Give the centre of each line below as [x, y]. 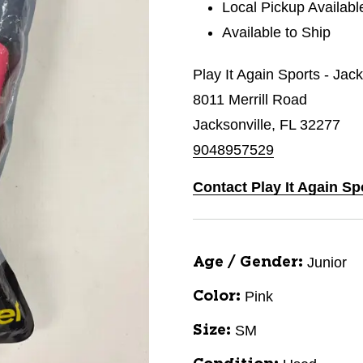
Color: [217, 297]
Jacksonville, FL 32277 [267, 125]
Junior [327, 263]
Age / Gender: [248, 263]
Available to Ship [277, 32]
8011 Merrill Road [250, 100]
